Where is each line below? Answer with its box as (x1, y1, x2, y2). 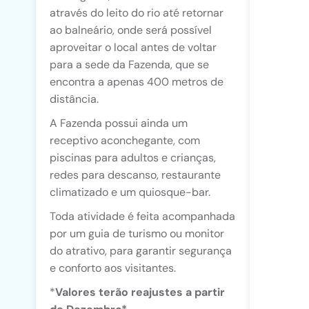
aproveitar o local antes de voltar (50, 40, 217, 54)
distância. (50, 92, 99, 106)
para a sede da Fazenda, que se (50, 57, 209, 72)
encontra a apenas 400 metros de (50, 74, 223, 89)
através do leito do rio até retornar (50, 6, 223, 20)
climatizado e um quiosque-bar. (50, 185, 210, 199)
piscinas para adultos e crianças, (50, 150, 216, 165)
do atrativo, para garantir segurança (50, 243, 232, 258)
